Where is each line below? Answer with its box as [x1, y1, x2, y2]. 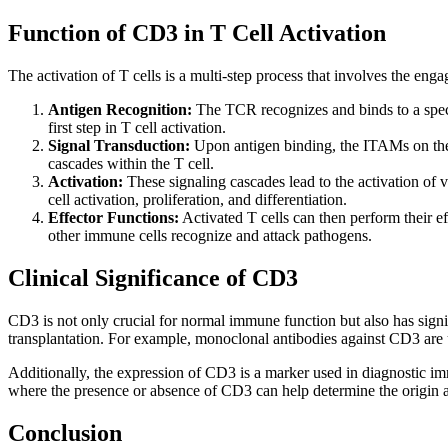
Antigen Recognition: [48, 101, 192, 119]
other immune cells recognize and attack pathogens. [48, 227, 372, 245]
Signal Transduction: [48, 137, 190, 155]
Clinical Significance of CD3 [8, 265, 298, 292]
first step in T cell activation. [48, 119, 226, 137]
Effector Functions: [48, 209, 179, 227]
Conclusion [8, 419, 122, 446]
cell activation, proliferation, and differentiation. [48, 191, 347, 209]
